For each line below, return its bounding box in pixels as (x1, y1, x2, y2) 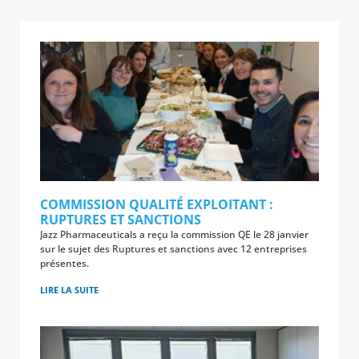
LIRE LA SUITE (40, 284, 99, 296)
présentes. (40, 256, 89, 270)
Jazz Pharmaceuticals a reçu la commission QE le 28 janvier (40, 228, 309, 241)
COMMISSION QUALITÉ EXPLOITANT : (40, 196, 273, 213)
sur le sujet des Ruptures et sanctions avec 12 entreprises (40, 242, 307, 256)
